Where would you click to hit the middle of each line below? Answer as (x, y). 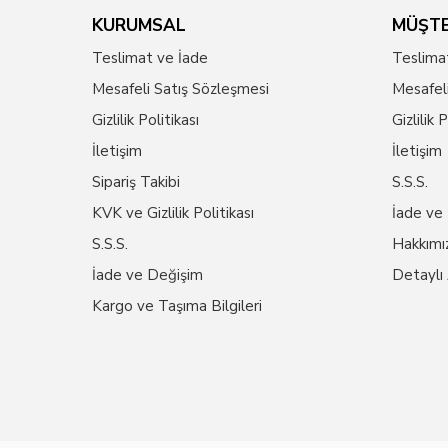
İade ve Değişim (147, 275)
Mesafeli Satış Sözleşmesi (180, 89)
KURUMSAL (139, 25)
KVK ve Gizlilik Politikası (173, 213)
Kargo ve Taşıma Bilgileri (177, 306)
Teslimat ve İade (150, 58)
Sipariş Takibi (136, 182)
